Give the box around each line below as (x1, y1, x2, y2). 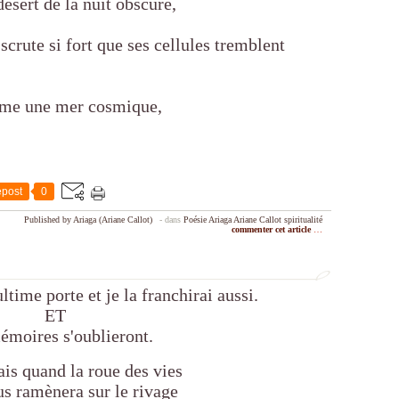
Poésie (183, 215, 207, 225)
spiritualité (284, 215, 322, 225)
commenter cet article (232, 224, 313, 235)
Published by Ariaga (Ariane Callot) (24, 215, 152, 225)
